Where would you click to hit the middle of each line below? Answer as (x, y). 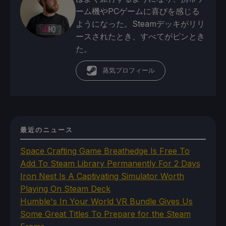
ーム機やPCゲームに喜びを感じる (138, 11)
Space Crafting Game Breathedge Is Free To (105, 151)
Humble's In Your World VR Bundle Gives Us (106, 202)
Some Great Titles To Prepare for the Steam (105, 214)
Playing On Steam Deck (65, 189)
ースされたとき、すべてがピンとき (140, 37)
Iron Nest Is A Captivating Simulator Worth (102, 176)
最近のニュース (47, 130)
